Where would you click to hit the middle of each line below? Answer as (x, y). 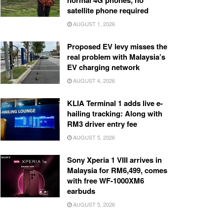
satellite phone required (108, 11)
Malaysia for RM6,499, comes (117, 170)
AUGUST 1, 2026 (93, 24)
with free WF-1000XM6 (106, 181)
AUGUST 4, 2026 (93, 81)
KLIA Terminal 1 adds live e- (115, 103)
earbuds (81, 191)
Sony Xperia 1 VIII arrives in (114, 160)
